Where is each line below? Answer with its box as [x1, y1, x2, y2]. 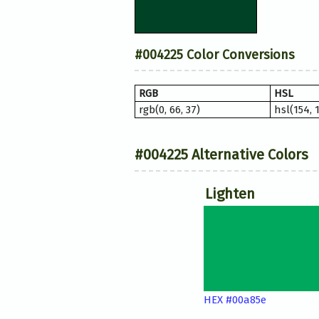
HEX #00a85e [203, 293, 266, 307]
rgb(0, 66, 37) [138, 103, 200, 117]
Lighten [204, 185, 255, 203]
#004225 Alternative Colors [134, 146, 308, 164]
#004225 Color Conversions [134, 47, 295, 63]
